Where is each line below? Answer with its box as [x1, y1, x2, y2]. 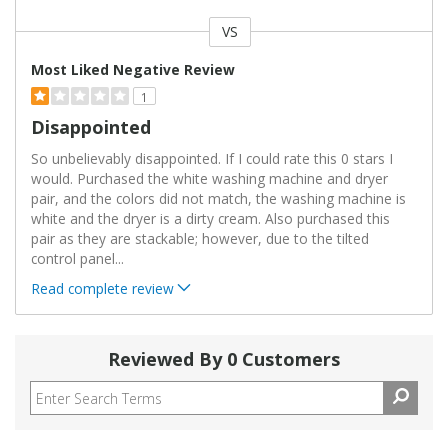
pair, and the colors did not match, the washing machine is [31, 189, 406, 209]
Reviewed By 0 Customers [108, 347, 340, 372]
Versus [16, 34, 59, 54]
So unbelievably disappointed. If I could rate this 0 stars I [31, 149, 393, 169]
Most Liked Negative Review [31, 60, 235, 80]
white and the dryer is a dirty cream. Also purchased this [31, 209, 390, 229]
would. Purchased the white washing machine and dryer [31, 169, 388, 189]
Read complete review [31, 279, 174, 299]
